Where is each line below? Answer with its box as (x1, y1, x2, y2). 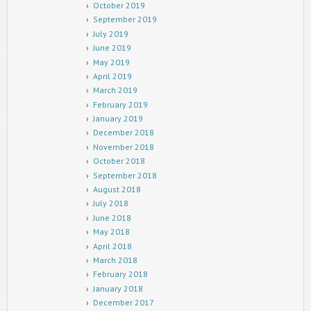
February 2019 (92, 99, 148, 110)
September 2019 (92, 14, 157, 25)
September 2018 (92, 169, 157, 180)
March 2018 (92, 254, 137, 265)
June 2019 (92, 42, 131, 53)
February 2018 (92, 269, 148, 280)
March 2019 (92, 85, 137, 96)
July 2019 (92, 28, 128, 39)
